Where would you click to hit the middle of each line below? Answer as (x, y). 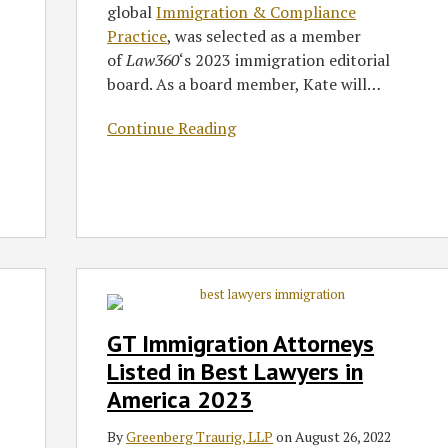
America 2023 (180, 400)
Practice (137, 36)
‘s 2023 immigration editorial (285, 60)
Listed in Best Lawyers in (235, 372)
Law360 (153, 60)
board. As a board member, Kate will (237, 84)
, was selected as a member (264, 36)
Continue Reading (172, 128)
